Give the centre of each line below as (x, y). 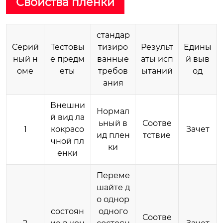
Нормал (113, 111)
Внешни (67, 105)
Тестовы (67, 47)
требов (113, 71)
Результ (157, 47)
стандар (113, 35)
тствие (157, 135)
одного (113, 211)
